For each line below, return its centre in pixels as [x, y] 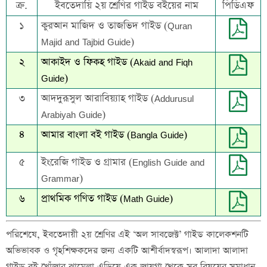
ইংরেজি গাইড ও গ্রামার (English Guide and [123, 162]
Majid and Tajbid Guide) [88, 42]
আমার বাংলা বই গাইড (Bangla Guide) [114, 135]
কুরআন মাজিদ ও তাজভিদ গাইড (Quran [117, 26]
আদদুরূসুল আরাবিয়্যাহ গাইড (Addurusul [117, 98]
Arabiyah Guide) [73, 114]
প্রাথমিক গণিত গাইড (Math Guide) [107, 198]
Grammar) [62, 178]
